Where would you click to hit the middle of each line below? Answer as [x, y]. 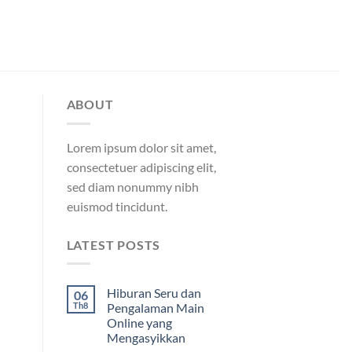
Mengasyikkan [146, 338]
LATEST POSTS [114, 244]
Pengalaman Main [155, 308]
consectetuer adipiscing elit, [141, 167]
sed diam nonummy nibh [132, 186]
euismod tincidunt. [117, 206]
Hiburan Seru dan [154, 293]
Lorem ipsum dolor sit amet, [141, 147]
